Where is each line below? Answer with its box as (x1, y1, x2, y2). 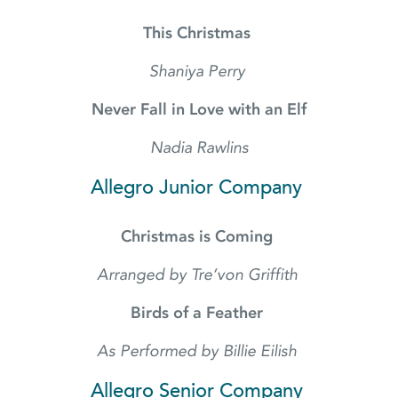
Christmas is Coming (121, 227, 277, 247)
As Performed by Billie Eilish (97, 341, 301, 362)
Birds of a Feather (131, 303, 267, 323)
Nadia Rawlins (149, 138, 249, 158)
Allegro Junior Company (91, 175, 307, 200)
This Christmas (143, 23, 255, 44)
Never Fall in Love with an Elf (92, 99, 306, 120)
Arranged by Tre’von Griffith (96, 265, 302, 285)
